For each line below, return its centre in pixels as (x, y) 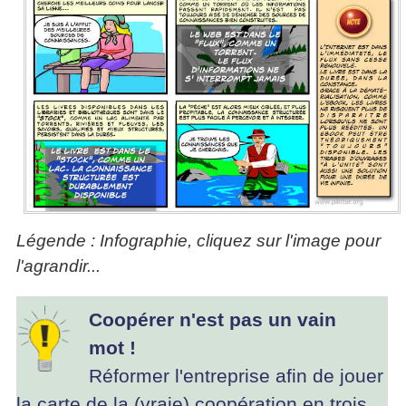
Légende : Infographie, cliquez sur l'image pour (198, 240)
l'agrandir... (58, 266)
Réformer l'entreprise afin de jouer (236, 376)
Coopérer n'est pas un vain (213, 320)
